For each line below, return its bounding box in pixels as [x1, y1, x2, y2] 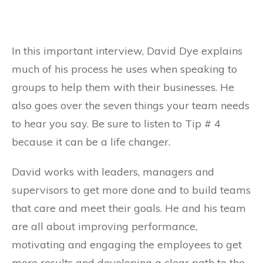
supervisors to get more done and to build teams [12, 183, 251, 197]
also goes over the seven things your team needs [12, 98, 249, 112]
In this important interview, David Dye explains [12, 43, 242, 58]
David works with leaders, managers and [12, 164, 214, 178]
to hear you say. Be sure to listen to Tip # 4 [12, 116, 221, 130]
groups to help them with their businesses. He [12, 80, 234, 94]
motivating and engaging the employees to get [12, 237, 242, 251]
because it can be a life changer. [12, 134, 170, 149]
